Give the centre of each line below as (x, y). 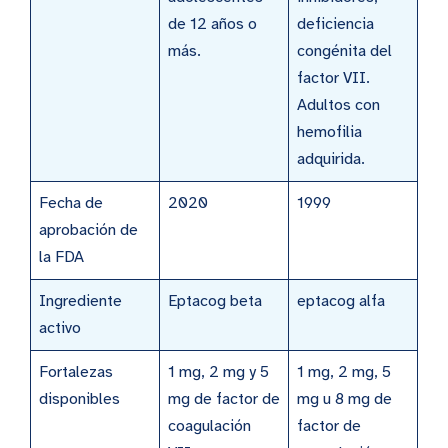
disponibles (81, 398)
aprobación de (88, 229)
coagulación (209, 425)
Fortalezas (76, 371)
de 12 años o (212, 23)
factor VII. (333, 77)
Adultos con (338, 104)
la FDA (61, 256)
